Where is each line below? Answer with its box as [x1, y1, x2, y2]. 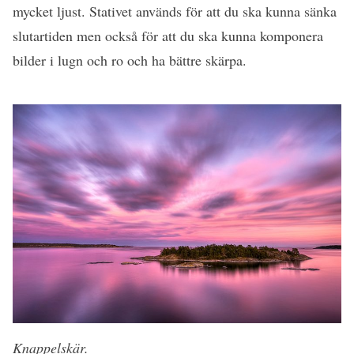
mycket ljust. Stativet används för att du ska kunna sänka [13, 2, 337, 21]
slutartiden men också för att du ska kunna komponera [13, 26, 323, 46]
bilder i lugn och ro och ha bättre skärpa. [13, 51, 247, 70]
